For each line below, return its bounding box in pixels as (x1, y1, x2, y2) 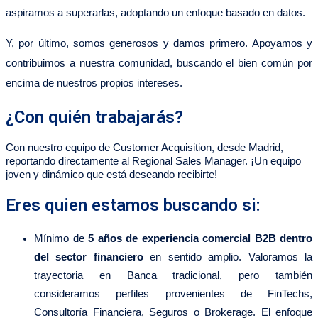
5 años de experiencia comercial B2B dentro (88, 233, 312, 245)
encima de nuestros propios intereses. (6, 77, 182, 89)
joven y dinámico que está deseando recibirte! (6, 169, 217, 181)
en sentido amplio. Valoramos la (143, 251, 313, 263)
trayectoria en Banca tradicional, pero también (34, 270, 312, 282)
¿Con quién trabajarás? (6, 106, 183, 127)
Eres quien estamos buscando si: (6, 195, 261, 216)
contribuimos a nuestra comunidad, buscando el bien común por (6, 57, 312, 69)
